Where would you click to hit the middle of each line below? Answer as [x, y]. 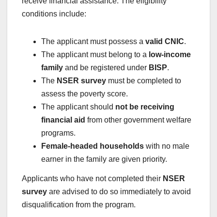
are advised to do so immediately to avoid [119, 191]
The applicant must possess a [93, 41]
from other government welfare [138, 120]
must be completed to [144, 80]
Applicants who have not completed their [92, 178]
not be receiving [145, 107]
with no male [167, 146]
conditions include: [54, 14]
